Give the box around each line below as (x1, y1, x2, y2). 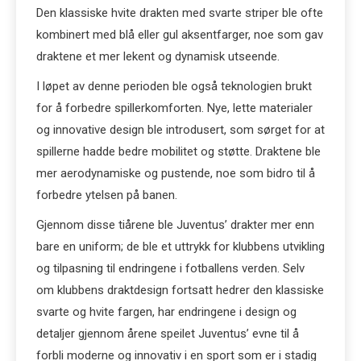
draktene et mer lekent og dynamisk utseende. (36, 49, 280, 64)
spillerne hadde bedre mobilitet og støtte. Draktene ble (36, 144, 321, 159)
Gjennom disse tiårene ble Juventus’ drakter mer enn (36, 218, 314, 232)
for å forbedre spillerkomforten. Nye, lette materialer (36, 101, 313, 115)
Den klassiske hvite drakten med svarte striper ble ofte (36, 6, 323, 20)
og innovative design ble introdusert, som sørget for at (36, 122, 325, 137)
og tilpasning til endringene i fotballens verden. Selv (36, 261, 305, 276)
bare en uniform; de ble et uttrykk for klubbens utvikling (36, 239, 325, 254)
